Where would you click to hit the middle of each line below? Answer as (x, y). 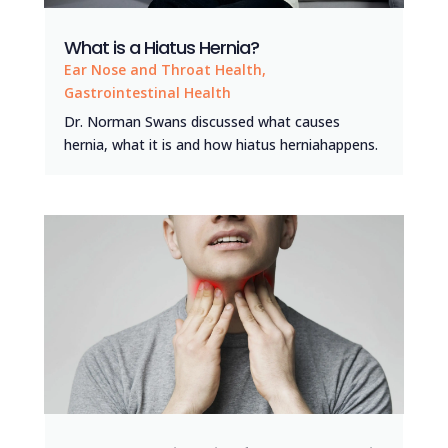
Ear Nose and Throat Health (162, 70)
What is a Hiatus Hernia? (161, 48)
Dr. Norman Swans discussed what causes (201, 122)
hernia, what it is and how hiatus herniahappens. (220, 145)
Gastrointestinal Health (147, 93)
